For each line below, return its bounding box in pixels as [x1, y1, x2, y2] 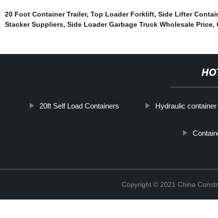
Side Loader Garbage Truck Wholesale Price [67, 20, 213, 28]
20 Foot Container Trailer [4, 10, 87, 18]
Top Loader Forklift [90, 10, 154, 18]
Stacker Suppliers [4, 20, 63, 28]
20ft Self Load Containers [39, 101, 119, 110]
